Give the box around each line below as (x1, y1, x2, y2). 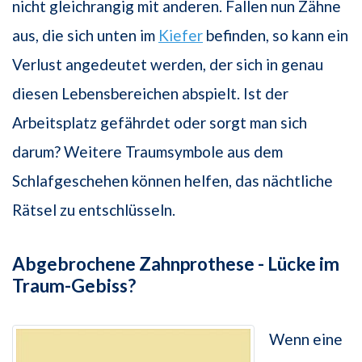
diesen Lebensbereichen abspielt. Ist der (12, 83, 288, 103)
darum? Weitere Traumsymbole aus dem (12, 141, 283, 161)
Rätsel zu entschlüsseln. (12, 200, 175, 219)
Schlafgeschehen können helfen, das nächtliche (12, 170, 333, 190)
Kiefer (158, 25, 203, 44)
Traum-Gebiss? (12, 274, 136, 297)
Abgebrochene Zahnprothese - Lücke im (12, 252, 339, 275)
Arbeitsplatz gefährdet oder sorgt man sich (12, 112, 307, 132)
